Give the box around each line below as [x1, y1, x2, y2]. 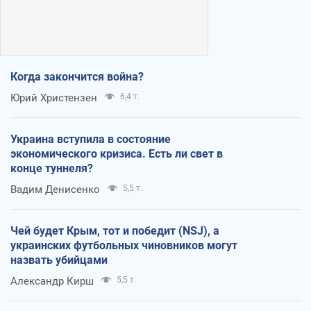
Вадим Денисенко [10, 183, 100, 196]
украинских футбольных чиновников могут [10, 238, 237, 252]
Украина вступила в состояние [10, 132, 171, 146]
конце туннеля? [10, 161, 93, 175]
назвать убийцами [10, 253, 108, 267]
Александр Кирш [10, 274, 94, 287]
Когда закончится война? [10, 69, 144, 83]
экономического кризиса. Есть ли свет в [10, 146, 223, 160]
